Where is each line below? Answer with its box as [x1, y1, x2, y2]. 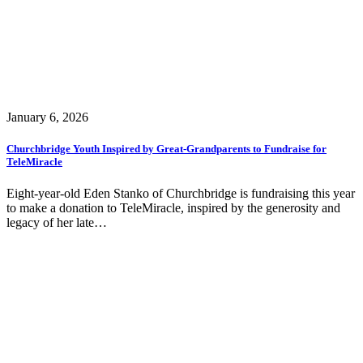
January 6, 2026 [6, 109, 88, 124]
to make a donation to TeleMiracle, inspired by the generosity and [6, 201, 340, 216]
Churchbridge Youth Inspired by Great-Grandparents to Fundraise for [6, 142, 327, 155]
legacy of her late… [6, 216, 107, 230]
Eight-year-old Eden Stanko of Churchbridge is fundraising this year [6, 186, 355, 201]
